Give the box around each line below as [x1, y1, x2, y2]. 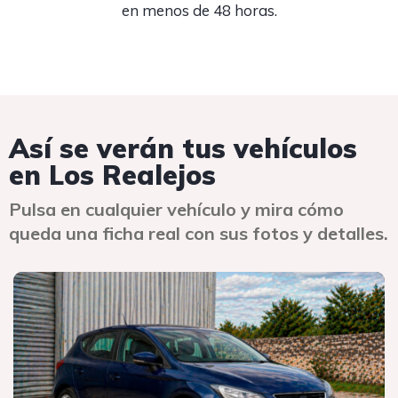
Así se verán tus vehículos [9, 131, 357, 165]
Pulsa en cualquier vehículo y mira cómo [9, 198, 344, 220]
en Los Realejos [9, 158, 216, 192]
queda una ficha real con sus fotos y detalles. [9, 222, 388, 244]
